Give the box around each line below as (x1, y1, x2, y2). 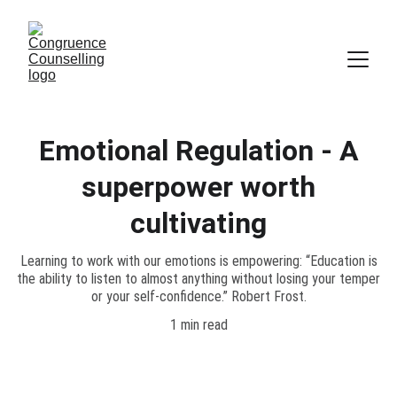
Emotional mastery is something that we (53, 370, 343, 392)
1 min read (169, 316, 228, 333)
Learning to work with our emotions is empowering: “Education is (19, 253, 378, 269)
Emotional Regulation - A (38, 134, 359, 167)
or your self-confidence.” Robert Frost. (90, 288, 307, 305)
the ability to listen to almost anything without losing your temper (17, 270, 380, 287)
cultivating (130, 206, 267, 240)
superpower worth (82, 170, 315, 204)
